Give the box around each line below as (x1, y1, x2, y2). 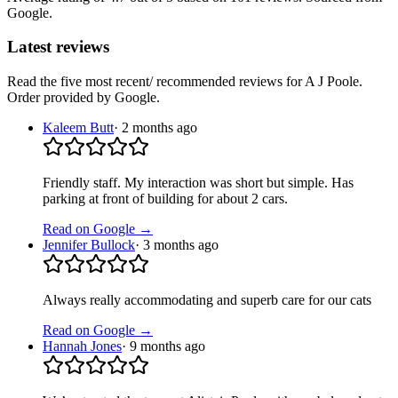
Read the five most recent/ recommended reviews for (7, 74, 305, 90)
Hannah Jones (43, 338, 122, 354)
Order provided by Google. (7, 90, 160, 106)
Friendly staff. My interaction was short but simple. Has (43, 175, 354, 191)
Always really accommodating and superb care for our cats (43, 292, 371, 308)
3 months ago (143, 237, 219, 253)
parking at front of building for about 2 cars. (43, 191, 288, 207)
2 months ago (122, 120, 197, 136)
